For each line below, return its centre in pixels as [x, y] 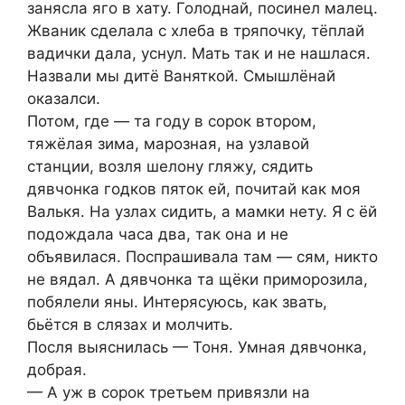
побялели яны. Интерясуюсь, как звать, [177, 301]
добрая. [57, 369]
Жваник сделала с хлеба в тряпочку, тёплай [196, 30]
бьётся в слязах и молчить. [130, 324]
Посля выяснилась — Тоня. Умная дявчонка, [197, 347]
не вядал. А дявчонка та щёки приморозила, [198, 279]
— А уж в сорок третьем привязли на [169, 392]
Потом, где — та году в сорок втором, [172, 121]
